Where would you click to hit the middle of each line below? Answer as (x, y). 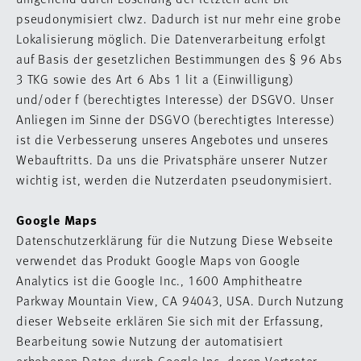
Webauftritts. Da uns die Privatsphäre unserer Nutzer (172, 159)
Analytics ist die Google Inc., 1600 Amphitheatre (160, 280)
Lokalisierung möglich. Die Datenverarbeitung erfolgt (171, 38)
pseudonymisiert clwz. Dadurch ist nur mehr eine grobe (179, 18)
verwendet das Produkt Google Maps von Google (159, 260)
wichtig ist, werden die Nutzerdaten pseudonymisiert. (176, 179)
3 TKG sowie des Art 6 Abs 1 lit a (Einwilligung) (155, 79)
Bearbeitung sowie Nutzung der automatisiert (150, 340)
